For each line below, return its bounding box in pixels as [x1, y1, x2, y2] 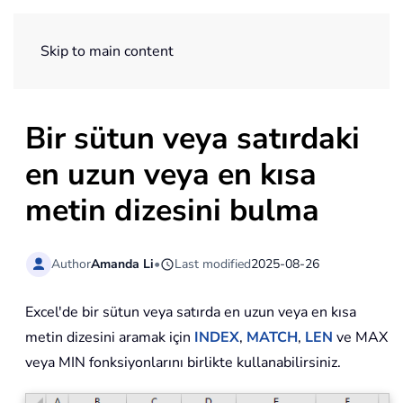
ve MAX [333, 327, 388, 348]
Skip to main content [40, 41, 174, 61]
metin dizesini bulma [25, 190, 319, 231]
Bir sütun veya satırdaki [25, 118, 360, 159]
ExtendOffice [263, 25, 372, 50]
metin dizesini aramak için [25, 327, 194, 348]
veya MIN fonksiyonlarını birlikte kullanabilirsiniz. [25, 353, 341, 373]
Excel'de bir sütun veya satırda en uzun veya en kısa [25, 302, 356, 323]
